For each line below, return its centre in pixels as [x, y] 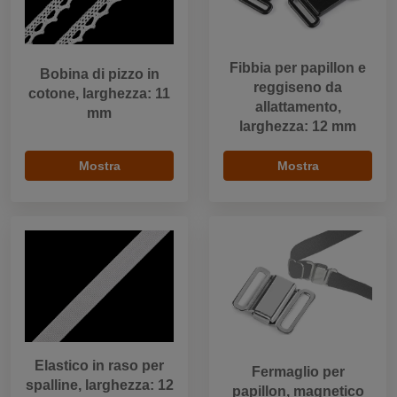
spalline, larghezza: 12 [99, 385]
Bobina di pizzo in [99, 74]
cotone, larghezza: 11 [99, 93]
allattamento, [298, 106]
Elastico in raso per [99, 365]
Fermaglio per [298, 371]
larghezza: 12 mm [298, 126]
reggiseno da [298, 87]
